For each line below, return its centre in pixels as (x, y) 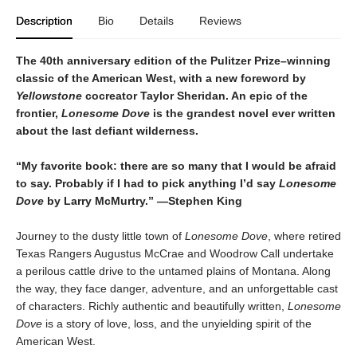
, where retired (304, 236)
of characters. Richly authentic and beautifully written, (152, 306)
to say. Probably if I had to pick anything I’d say (147, 183)
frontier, (39, 113)
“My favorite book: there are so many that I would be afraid (176, 166)
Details (157, 21)
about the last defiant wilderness (106, 131)
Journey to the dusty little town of (100, 236)
